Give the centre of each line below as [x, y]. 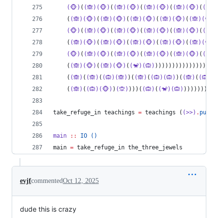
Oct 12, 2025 [81, 181]
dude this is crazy [48, 209]
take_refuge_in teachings [96, 112]
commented [47, 181]
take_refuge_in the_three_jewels [128, 147]
